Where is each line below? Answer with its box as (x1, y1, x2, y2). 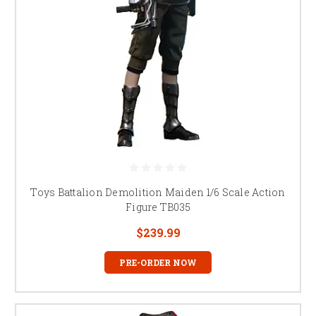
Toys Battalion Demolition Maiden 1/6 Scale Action (30, 185, 286, 199)
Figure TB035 (126, 200, 190, 214)
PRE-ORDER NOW (119, 256, 197, 268)
